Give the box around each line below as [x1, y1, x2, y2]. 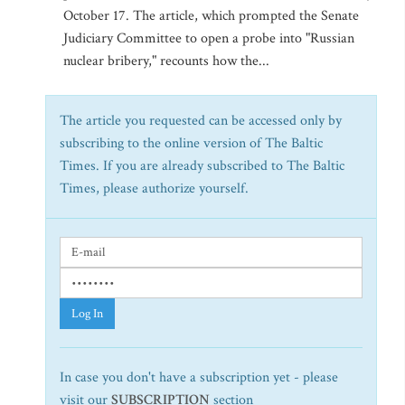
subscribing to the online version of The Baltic [60, 134, 323, 153]
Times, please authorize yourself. [60, 179, 249, 198]
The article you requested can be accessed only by [60, 111, 342, 130]
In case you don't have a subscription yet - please [60, 368, 338, 387]
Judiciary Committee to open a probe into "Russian [63, 29, 354, 48]
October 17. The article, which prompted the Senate [63, 6, 359, 25]
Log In [71, 306, 103, 322]
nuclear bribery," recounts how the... [63, 52, 269, 71]
